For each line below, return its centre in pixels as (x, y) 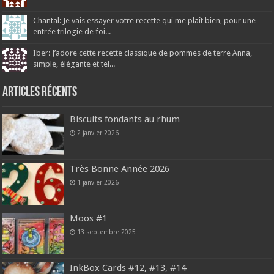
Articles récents (40, 92)
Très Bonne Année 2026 (120, 169)
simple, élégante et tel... (74, 64)
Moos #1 (89, 219)
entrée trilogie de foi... (72, 31)
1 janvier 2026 (98, 183)
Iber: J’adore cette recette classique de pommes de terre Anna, (143, 53)
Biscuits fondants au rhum (125, 119)
